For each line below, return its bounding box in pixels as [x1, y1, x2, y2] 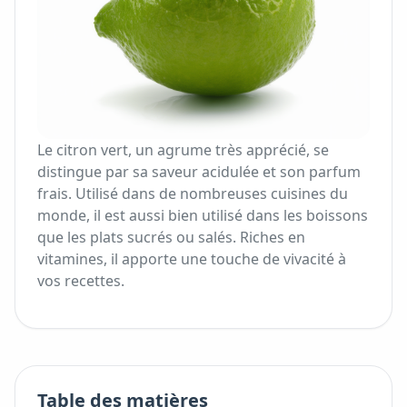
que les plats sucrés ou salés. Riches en [37, 227, 305, 247]
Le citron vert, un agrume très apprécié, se [37, 140, 329, 160]
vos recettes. [37, 271, 124, 291]
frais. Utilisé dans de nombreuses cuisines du [37, 184, 348, 203]
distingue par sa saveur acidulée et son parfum [37, 162, 361, 182]
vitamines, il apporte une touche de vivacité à [37, 249, 346, 269]
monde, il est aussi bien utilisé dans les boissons [37, 205, 368, 225]
